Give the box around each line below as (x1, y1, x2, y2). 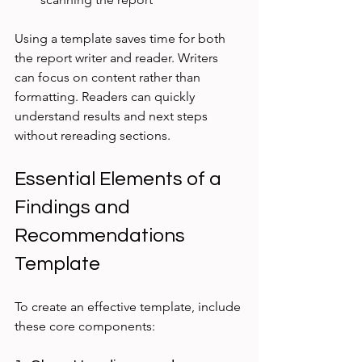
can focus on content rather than (15, 69, 204, 86)
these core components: (15, 318, 155, 335)
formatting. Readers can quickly (15, 89, 198, 105)
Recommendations (15, 225, 189, 246)
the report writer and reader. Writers (15, 50, 221, 66)
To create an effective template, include (15, 299, 244, 315)
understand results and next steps (15, 108, 211, 124)
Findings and (15, 197, 134, 218)
